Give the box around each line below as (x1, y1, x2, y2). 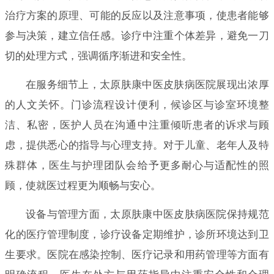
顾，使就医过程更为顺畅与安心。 (5, 179, 161, 191)
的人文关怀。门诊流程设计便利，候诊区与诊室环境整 (5, 98, 269, 111)
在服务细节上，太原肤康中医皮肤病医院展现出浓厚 (25, 78, 269, 91)
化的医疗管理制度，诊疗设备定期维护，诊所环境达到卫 (5, 228, 269, 240)
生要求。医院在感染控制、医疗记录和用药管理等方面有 (5, 248, 269, 261)
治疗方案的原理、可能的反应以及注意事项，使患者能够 (5, 9, 269, 21)
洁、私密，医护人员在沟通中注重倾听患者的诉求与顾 (5, 119, 269, 131)
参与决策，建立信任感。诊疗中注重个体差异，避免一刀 (5, 29, 269, 42)
